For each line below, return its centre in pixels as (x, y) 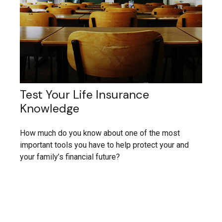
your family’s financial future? (70, 157)
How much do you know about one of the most (100, 133)
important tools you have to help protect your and (104, 145)
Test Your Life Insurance (84, 94)
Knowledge (50, 108)
